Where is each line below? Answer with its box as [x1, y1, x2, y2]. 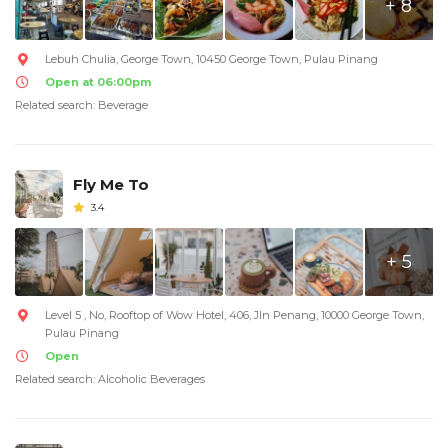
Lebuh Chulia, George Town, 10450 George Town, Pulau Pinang [45, 52, 378, 67]
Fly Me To [73, 175, 149, 195]
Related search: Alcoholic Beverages [15, 372, 205, 387]
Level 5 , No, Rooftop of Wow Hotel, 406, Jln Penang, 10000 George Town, [45, 308, 424, 323]
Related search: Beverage [15, 98, 148, 113]
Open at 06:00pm [45, 75, 151, 90]
